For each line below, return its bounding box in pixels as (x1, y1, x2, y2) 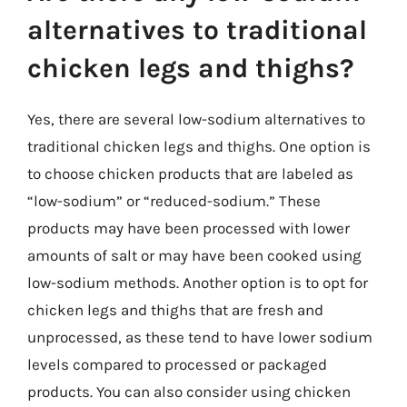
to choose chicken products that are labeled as (27, 164, 353, 183)
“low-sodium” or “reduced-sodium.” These (27, 192, 321, 210)
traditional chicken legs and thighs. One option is (27, 137, 371, 155)
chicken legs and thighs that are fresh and (27, 301, 323, 319)
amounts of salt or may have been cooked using (27, 246, 362, 264)
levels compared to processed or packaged (27, 355, 327, 373)
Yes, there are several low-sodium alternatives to (27, 110, 365, 128)
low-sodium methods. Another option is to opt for (27, 273, 368, 292)
